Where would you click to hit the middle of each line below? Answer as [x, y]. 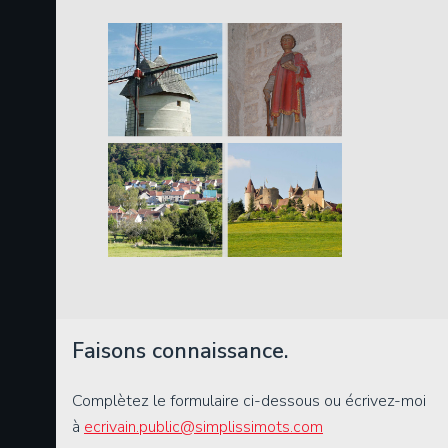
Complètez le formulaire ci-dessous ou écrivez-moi [249, 401]
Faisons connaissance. [180, 350]
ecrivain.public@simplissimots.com [203, 427]
